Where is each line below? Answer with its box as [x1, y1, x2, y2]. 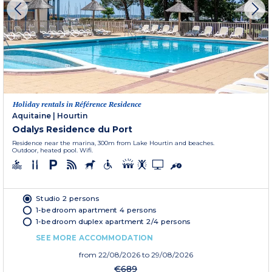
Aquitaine [12, 110, 51, 120]
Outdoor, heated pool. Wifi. [12, 146, 93, 154]
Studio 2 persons [36, 194, 99, 203]
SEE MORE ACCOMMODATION [36, 233, 153, 242]
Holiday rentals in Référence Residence [13, 99, 141, 109]
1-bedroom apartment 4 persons [36, 205, 157, 214]
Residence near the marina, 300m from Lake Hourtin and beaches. [12, 138, 214, 147]
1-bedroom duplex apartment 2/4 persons [36, 216, 191, 226]
